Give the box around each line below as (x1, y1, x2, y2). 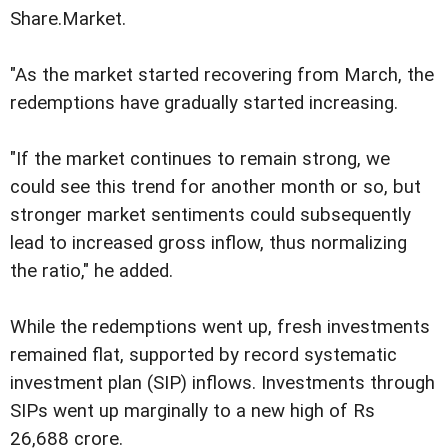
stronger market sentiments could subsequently (10, 204, 411, 227)
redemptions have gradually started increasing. (10, 92, 398, 115)
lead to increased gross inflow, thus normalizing (10, 232, 407, 255)
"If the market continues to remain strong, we (10, 148, 390, 171)
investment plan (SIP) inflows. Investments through (10, 372, 435, 395)
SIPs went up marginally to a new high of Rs (10, 400, 375, 423)
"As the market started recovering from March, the (10, 64, 434, 87)
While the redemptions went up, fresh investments (10, 316, 430, 339)
